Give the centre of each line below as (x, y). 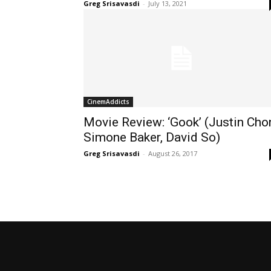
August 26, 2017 (173, 153)
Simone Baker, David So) (152, 137)
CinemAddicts (108, 101)
